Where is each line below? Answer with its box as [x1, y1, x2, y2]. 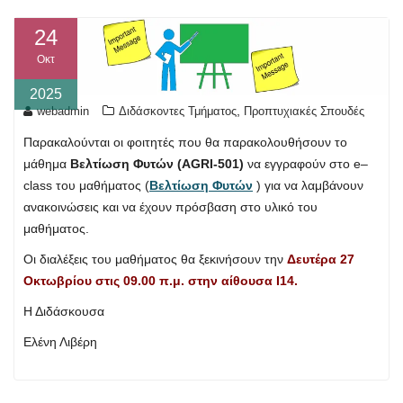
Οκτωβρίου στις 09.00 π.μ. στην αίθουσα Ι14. [23, 273, 298, 289]
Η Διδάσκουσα [23, 304, 104, 319]
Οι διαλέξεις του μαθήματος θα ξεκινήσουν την [23, 252, 287, 267]
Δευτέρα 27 [287, 252, 354, 267]
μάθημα [23, 157, 70, 172]
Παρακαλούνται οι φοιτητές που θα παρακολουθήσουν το [23, 135, 347, 150]
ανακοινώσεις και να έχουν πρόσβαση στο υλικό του [23, 200, 318, 215]
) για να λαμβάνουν [253, 178, 363, 193]
